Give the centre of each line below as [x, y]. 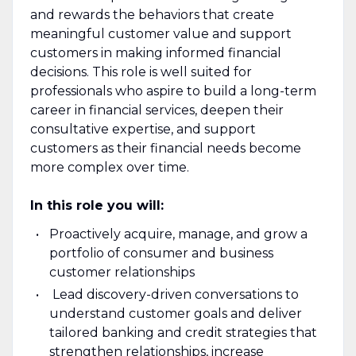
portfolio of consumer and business [161, 253]
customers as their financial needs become [165, 148]
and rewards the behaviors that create [152, 14]
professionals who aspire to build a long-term [173, 91]
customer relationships [122, 272]
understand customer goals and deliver [175, 313]
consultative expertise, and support [143, 129]
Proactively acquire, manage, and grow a [178, 234]
